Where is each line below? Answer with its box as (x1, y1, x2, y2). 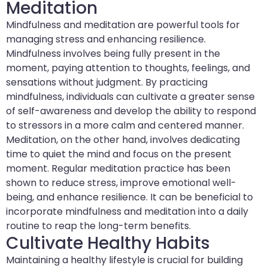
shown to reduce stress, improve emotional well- (6, 176, 236, 190)
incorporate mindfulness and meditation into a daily (6, 205, 248, 219)
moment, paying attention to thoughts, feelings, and (6, 61, 250, 75)
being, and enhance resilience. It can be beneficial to (6, 190, 253, 205)
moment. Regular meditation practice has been (6, 162, 230, 176)
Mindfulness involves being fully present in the (6, 47, 220, 61)
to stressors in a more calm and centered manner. (6, 118, 244, 133)
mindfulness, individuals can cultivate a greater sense (6, 90, 255, 104)
